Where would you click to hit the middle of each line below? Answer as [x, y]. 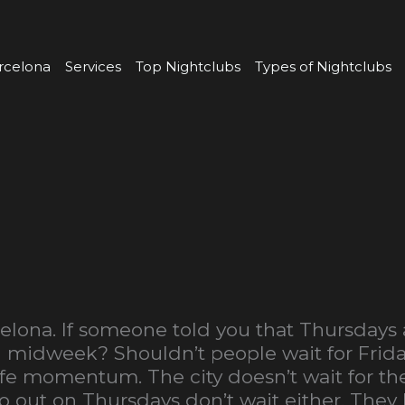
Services [93, 66]
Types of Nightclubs [323, 66]
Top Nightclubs [188, 66]
